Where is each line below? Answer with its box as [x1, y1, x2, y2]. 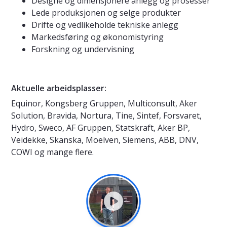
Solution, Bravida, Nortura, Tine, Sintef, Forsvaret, [11, 110, 202, 122]
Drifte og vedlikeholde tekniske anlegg [31, 19, 178, 31]
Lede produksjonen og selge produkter [31, 7, 181, 19]
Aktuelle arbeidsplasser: [11, 83, 106, 94]
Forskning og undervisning [31, 44, 134, 55]
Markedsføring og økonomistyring [31, 31, 164, 43]
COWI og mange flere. [11, 146, 94, 158]
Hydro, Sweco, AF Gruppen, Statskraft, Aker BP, [11, 122, 190, 134]
